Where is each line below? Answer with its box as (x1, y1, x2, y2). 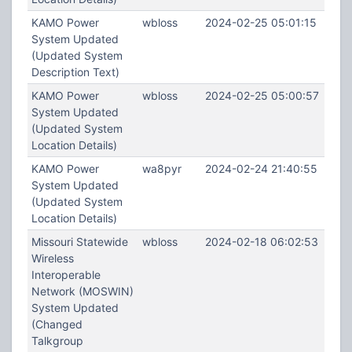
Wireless (31, 251, 74, 265)
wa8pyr (141, 162, 181, 175)
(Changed (31, 317, 82, 331)
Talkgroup (31, 334, 83, 347)
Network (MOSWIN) (31, 284, 134, 298)
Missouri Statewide (31, 235, 128, 248)
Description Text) (31, 65, 119, 79)
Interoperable (31, 268, 101, 281)
